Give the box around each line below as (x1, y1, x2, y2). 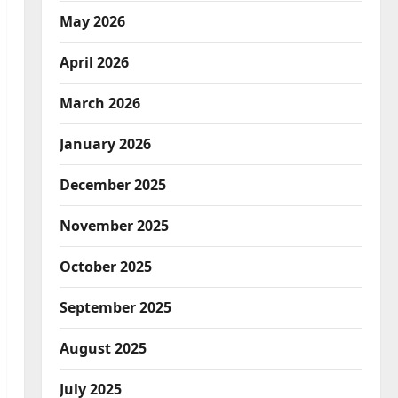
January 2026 (59, 134, 151, 155)
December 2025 (59, 175, 166, 195)
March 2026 (59, 93, 140, 114)
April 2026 (59, 52, 129, 73)
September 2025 (59, 298, 171, 318)
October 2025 (59, 257, 152, 277)
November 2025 (59, 216, 169, 236)
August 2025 (59, 338, 147, 359)
